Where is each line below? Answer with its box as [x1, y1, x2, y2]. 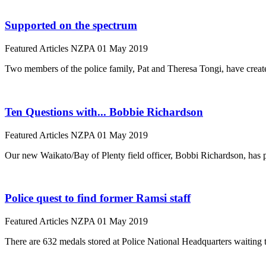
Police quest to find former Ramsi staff [5, 192, 191, 205]
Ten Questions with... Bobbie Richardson [5, 105, 203, 118]
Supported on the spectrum [5, 19, 137, 32]
